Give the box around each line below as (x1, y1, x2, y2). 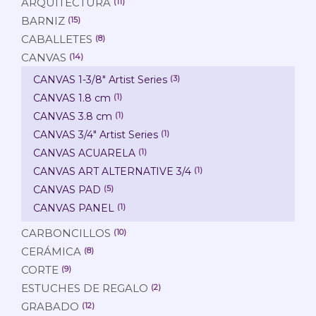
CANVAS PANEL (33, 201, 114, 214)
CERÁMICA (21, 244, 81, 258)
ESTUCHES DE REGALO (21, 281, 148, 295)
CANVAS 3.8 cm (33, 109, 112, 123)
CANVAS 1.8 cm (33, 91, 111, 104)
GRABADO (21, 299, 79, 313)
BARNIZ (21, 13, 65, 28)
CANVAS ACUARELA (33, 146, 135, 159)
